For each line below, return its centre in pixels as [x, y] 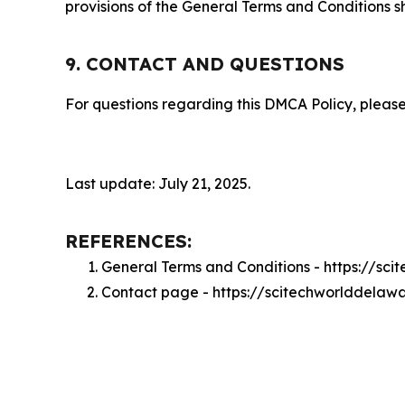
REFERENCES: [128, 240]
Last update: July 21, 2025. [158, 183]
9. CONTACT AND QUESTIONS [205, 63]
